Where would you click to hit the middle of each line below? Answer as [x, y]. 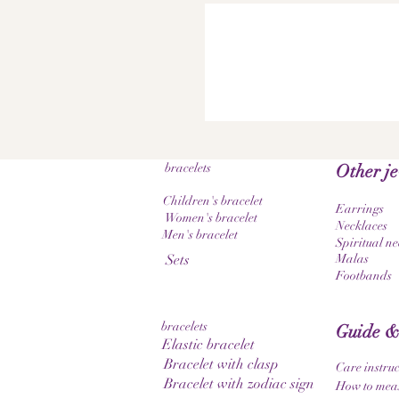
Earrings [360, 209]
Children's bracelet [213, 201]
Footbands [364, 276]
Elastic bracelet [208, 345]
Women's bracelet [211, 218]
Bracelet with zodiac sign [239, 384]
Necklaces [362, 226]
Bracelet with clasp [221, 364]
